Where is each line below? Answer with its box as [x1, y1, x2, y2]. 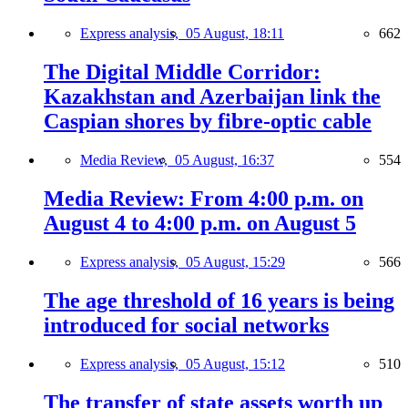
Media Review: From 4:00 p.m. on [44, 186, 363, 210]
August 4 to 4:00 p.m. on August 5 [44, 210, 356, 235]
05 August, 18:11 [186, 25, 284, 42]
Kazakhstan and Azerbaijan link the [44, 85, 381, 109]
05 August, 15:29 [186, 253, 285, 270]
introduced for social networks [44, 312, 329, 337]
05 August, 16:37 [175, 152, 274, 168]
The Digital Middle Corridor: [44, 60, 321, 85]
